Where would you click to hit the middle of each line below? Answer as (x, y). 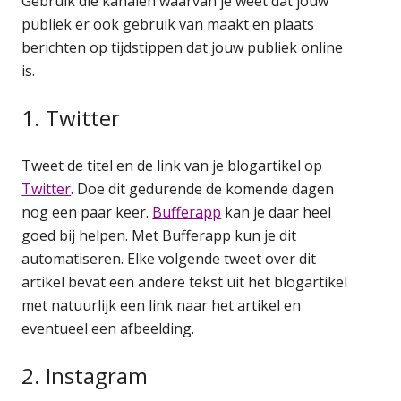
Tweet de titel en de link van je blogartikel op (172, 165)
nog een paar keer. (87, 212)
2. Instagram (85, 375)
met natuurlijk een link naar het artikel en (162, 305)
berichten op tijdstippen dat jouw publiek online (183, 47)
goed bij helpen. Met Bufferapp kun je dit (159, 235)
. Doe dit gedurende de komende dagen (203, 188)
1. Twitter (71, 117)
